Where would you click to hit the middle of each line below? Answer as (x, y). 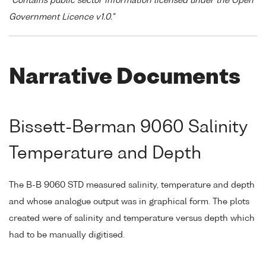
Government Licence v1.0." (62, 17)
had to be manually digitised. (67, 235)
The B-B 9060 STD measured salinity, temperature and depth (132, 185)
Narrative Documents (125, 78)
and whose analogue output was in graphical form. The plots (129, 202)
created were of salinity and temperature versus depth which (132, 218)
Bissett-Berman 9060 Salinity (128, 128)
